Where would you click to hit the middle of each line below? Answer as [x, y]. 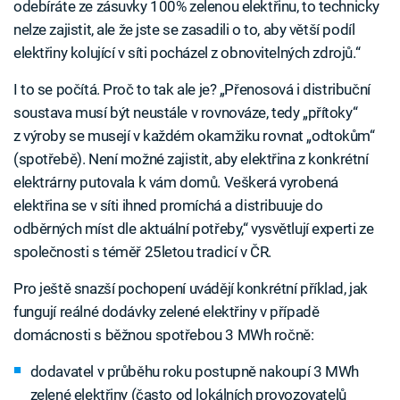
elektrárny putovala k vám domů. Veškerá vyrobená [176, 183]
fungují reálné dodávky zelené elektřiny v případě [167, 312]
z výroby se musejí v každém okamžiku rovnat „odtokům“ [194, 136]
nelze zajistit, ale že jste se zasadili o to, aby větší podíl [184, 30]
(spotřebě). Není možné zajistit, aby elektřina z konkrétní [191, 159]
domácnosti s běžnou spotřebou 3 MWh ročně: [164, 335]
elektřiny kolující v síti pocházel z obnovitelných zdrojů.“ [187, 53]
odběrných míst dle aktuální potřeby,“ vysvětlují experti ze [194, 229]
